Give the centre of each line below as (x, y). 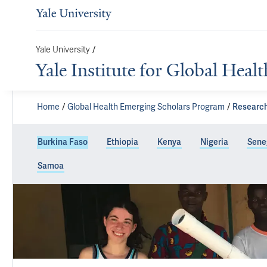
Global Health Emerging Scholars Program (146, 107)
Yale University (63, 50)
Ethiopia (122, 142)
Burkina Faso (63, 142)
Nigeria (214, 142)
